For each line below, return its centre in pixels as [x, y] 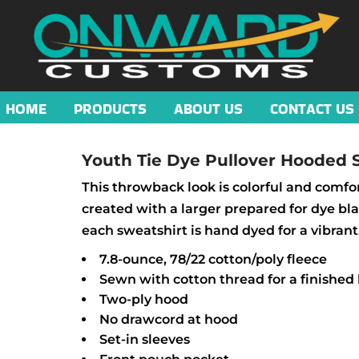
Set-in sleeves [145, 339]
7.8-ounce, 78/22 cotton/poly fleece [213, 259]
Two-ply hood [144, 299]
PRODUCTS [110, 108]
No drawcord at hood [169, 319]
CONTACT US [312, 108]
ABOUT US [208, 108]
